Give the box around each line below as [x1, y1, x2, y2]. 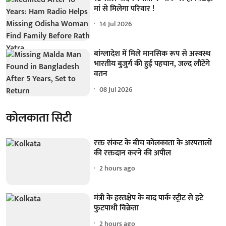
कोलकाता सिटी [6, 107, 72, 128]
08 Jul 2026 [99, 83, 133, 95]
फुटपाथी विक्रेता [94, 201, 139, 215]
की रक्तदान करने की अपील [94, 146, 172, 160]
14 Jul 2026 [99, 18, 133, 30]
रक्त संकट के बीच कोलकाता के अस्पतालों [94, 136, 212, 150]
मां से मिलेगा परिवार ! [94, 2, 155, 16]
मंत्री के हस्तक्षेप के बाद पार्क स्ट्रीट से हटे [94, 191, 204, 205]
